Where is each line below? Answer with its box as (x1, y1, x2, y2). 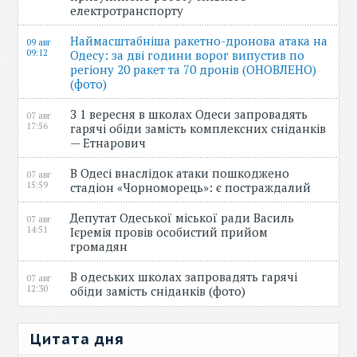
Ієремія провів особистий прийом (70, 224, 269, 240)
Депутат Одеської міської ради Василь (70, 210, 295, 226)
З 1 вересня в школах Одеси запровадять (70, 106, 308, 122)
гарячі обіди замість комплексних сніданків (70, 120, 327, 136)
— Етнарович (70, 135, 153, 151)
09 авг (26, 37, 52, 48)
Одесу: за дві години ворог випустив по (70, 47, 305, 63)
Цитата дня (30, 330, 125, 348)
